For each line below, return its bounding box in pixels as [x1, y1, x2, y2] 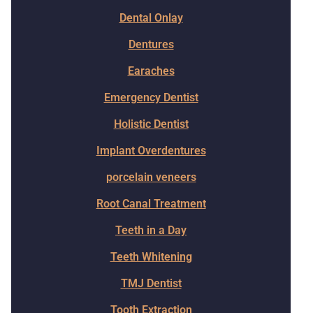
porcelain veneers [105, 170, 196, 184]
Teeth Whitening [110, 250, 192, 263]
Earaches [127, 64, 175, 78]
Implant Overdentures [96, 144, 206, 157]
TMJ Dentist [120, 277, 182, 290]
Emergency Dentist [103, 91, 198, 104]
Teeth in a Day [115, 224, 187, 237]
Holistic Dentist [113, 117, 189, 131]
